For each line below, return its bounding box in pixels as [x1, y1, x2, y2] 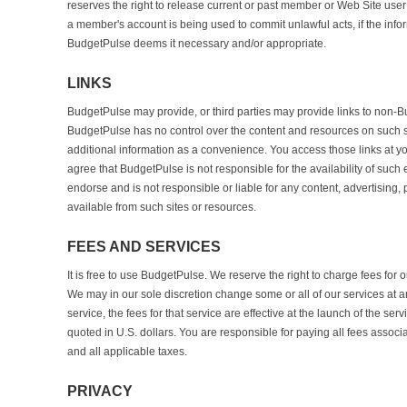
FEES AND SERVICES [67, 239, 221, 254]
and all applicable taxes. [67, 345, 187, 358]
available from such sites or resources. [67, 201, 256, 213]
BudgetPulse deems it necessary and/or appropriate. [67, 37, 326, 50]
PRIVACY [67, 383, 133, 399]
